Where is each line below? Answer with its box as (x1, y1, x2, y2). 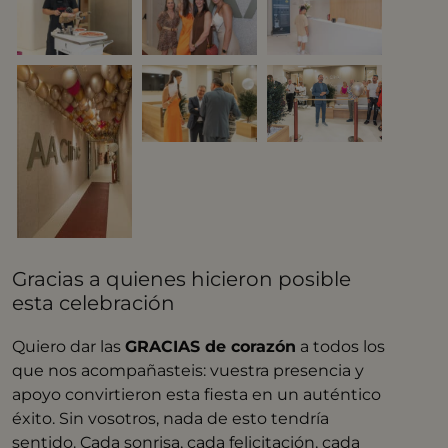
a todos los (296, 336, 386, 356)
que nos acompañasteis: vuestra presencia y (12, 360, 365, 380)
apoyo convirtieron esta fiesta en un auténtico (12, 384, 382, 404)
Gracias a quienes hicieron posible (12, 266, 352, 291)
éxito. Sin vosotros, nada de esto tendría (12, 408, 330, 428)
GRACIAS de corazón (125, 336, 297, 356)
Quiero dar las (12, 336, 126, 356)
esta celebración (12, 290, 176, 315)
